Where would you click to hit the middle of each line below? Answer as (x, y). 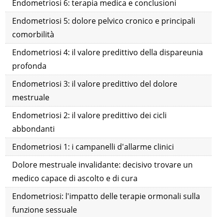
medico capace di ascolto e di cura (75, 178)
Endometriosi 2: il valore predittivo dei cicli (90, 116)
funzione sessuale (45, 210)
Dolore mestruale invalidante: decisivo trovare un (103, 165)
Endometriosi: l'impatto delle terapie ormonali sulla (106, 196)
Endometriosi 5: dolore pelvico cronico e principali (104, 21)
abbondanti (34, 129)
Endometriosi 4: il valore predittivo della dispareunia (108, 53)
